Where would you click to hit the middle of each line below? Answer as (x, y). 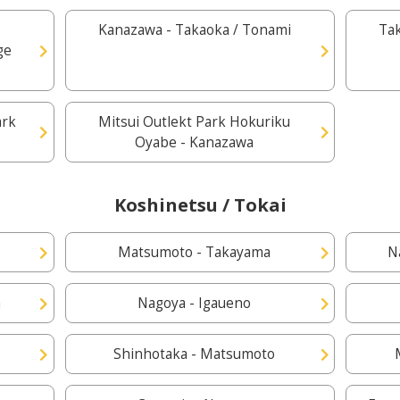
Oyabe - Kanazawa (195, 142)
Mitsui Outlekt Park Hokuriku (195, 122)
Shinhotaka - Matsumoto (195, 354)
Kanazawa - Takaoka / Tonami (194, 30)
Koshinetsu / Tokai (200, 205)
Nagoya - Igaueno (195, 303)
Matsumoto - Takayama (195, 252)
